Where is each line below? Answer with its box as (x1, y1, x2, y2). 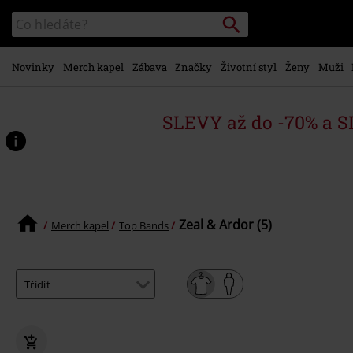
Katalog (11, 12, 46, 26)
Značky (175, 59, 213, 74)
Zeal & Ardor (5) (179, 216, 272, 233)
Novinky (12, 59, 54, 74)
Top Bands (119, 217, 169, 232)
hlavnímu (50, 13, 106, 32)
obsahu (50, 33, 95, 51)
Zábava (132, 59, 167, 74)
